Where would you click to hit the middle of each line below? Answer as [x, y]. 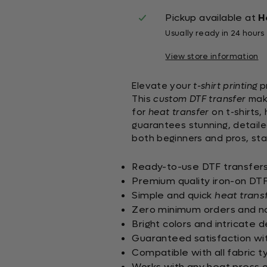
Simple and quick [173, 195]
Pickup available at [212, 18]
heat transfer [178, 112]
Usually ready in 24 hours [215, 33]
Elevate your [163, 86]
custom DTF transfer [200, 99]
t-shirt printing [225, 86]
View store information [212, 57]
